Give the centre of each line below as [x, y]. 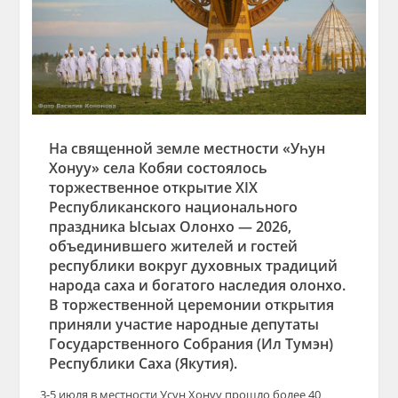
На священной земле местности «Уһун [187, 149]
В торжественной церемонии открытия [192, 305]
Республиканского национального [174, 207]
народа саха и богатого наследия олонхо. [198, 286]
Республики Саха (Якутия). [143, 364]
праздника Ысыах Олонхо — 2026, [171, 227]
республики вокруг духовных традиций [194, 266]
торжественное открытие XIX [154, 188]
